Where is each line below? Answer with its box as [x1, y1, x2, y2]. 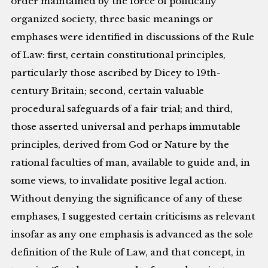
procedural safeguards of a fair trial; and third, [11, 103, 233, 115]
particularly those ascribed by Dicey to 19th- [11, 67, 221, 79]
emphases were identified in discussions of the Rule [11, 31, 255, 43]
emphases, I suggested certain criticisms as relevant [11, 211, 255, 223]
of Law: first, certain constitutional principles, [11, 49, 226, 61]
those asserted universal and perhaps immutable [11, 121, 241, 133]
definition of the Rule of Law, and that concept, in [11, 246, 246, 258]
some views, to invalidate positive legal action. [11, 175, 227, 187]
